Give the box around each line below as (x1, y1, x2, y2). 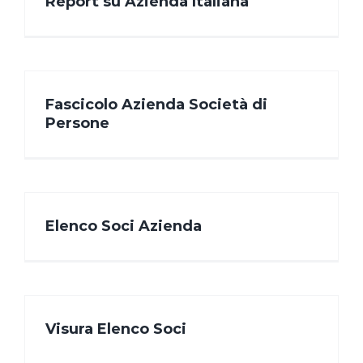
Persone (45, 114, 109, 133)
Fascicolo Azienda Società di (45, 96, 267, 114)
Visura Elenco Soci (45, 320, 186, 339)
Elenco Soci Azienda (45, 217, 202, 236)
